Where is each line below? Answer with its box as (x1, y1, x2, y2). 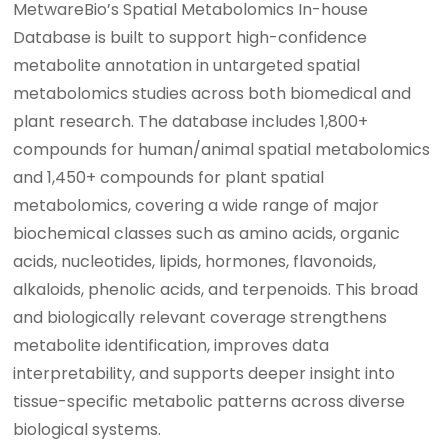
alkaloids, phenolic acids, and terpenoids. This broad (13, 278, 419, 302)
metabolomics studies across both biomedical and (13, 82, 412, 106)
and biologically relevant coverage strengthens (13, 306, 388, 330)
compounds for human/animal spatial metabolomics (13, 138, 431, 162)
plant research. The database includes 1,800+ (13, 110, 369, 134)
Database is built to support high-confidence (13, 26, 368, 50)
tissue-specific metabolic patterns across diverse (13, 390, 406, 414)
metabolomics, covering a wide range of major (13, 194, 380, 218)
